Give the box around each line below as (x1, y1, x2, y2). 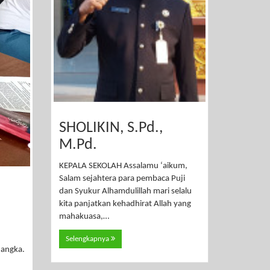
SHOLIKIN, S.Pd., (58, 119, 163, 136)
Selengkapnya (65, 234, 111, 243)
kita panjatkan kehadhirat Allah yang (58, 199, 191, 209)
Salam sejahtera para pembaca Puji (58, 174, 185, 184)
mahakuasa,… (58, 212, 109, 222)
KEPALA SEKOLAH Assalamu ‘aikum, (58, 162, 187, 171)
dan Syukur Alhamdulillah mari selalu (58, 187, 192, 196)
